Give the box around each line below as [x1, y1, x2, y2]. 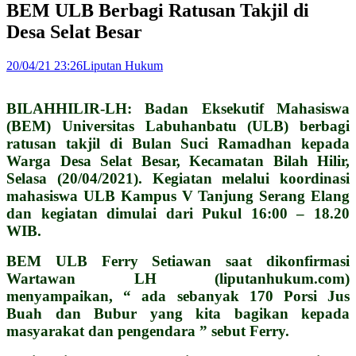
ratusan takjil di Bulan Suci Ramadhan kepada [6, 134, 350, 152]
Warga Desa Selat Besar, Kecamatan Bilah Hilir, [6, 152, 350, 169]
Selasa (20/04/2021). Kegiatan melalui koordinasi [6, 169, 350, 187]
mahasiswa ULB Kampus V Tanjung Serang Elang [6, 187, 350, 204]
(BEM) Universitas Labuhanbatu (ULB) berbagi [6, 117, 350, 134]
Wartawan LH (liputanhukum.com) [6, 269, 350, 287]
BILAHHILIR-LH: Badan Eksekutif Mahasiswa [6, 99, 350, 117]
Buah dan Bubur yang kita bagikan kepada [6, 304, 350, 322]
